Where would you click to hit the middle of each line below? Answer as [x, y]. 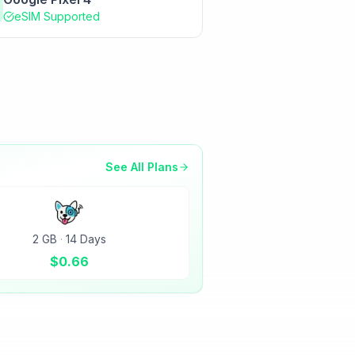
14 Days [86, 239]
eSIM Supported [57, 16]
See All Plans [142, 167]
